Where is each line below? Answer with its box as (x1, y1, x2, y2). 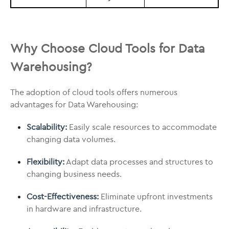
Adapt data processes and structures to (64, 156, 213, 167)
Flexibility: (27, 156, 64, 167)
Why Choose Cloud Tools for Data (10, 40, 205, 56)
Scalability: (27, 122, 67, 132)
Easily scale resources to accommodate (67, 122, 217, 132)
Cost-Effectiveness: (27, 191, 99, 201)
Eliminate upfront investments (99, 191, 213, 201)
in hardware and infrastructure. (27, 203, 142, 214)
